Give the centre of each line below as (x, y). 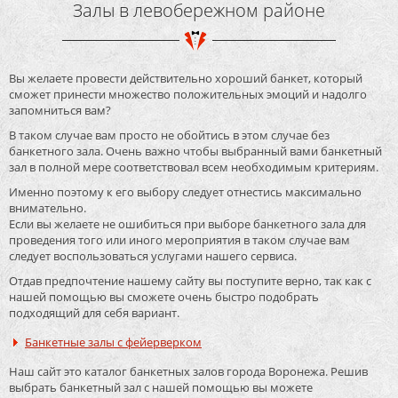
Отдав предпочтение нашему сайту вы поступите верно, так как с (190, 281)
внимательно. (48, 208)
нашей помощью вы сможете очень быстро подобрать (164, 297)
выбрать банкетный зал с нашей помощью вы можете (161, 388)
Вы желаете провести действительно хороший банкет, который (186, 79)
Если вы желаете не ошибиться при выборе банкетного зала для (187, 224)
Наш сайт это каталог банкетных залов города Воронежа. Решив (188, 372)
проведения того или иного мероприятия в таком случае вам (179, 240)
